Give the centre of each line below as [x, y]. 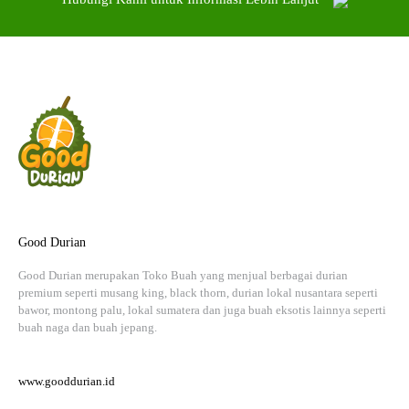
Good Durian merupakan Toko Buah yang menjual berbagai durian [183, 276]
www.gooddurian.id [67, 382]
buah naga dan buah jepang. [88, 328]
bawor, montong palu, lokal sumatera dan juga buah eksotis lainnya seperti [202, 310]
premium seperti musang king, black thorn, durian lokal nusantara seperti [198, 293]
